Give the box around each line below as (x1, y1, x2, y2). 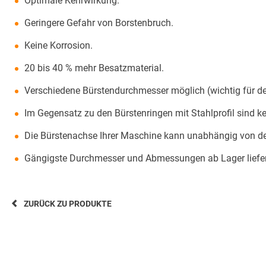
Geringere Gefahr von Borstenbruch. (24, 17, 173, 28)
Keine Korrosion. (24, 39, 93, 51)
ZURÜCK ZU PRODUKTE (24, 198, 112, 208)
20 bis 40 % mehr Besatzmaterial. (24, 62, 164, 74)
